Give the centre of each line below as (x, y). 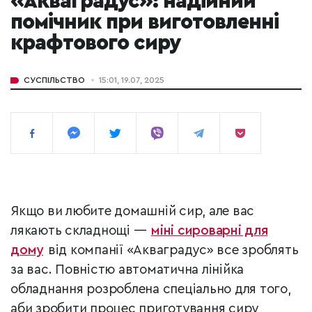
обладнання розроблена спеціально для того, (151, 290)
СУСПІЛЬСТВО (54, 80)
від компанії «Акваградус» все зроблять (172, 251)
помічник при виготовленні (145, 23)
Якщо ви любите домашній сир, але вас (132, 212)
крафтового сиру (95, 44)
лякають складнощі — (80, 231)
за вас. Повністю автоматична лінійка (127, 270)
